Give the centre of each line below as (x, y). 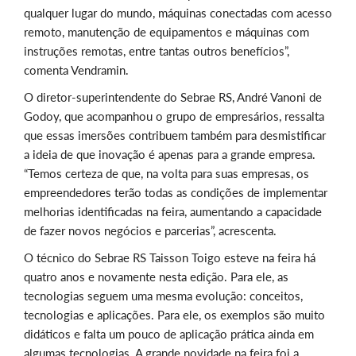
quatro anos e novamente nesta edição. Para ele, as (156, 277)
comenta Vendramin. (76, 70)
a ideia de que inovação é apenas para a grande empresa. (170, 155)
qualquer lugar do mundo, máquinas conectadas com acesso (178, 13)
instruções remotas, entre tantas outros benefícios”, (157, 51)
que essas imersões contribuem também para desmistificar (175, 135)
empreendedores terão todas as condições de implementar (176, 193)
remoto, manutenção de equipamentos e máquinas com (166, 32)
